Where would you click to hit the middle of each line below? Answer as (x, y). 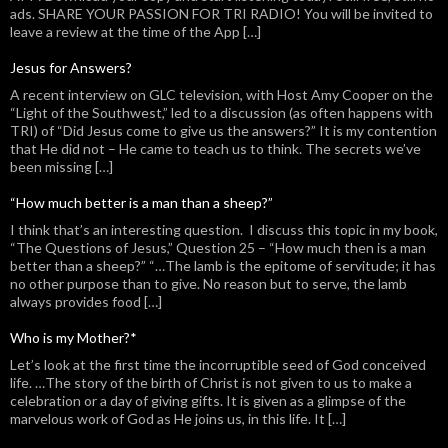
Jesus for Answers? (71, 68)
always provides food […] (86, 302)
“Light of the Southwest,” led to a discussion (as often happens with (221, 113)
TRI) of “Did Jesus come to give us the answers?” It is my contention (223, 131)
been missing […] (61, 167)
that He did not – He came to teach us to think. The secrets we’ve (215, 149)
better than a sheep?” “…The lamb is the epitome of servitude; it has (223, 266)
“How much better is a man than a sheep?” (141, 203)
